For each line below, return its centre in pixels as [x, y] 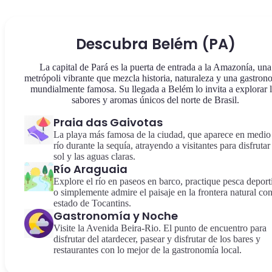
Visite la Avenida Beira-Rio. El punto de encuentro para [160, 228]
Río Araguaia [90, 169]
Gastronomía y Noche [116, 216]
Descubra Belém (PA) [155, 44]
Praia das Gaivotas [108, 122]
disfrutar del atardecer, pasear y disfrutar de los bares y [157, 239]
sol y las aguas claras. [94, 156]
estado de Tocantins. [92, 203]
